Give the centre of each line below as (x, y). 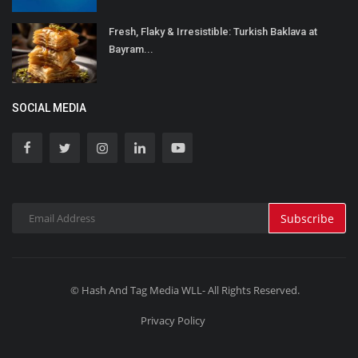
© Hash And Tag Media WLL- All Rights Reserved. (185, 290)
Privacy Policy (173, 321)
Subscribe (307, 218)
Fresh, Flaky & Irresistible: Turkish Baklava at (213, 32)
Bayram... (131, 50)
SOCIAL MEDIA (49, 108)
